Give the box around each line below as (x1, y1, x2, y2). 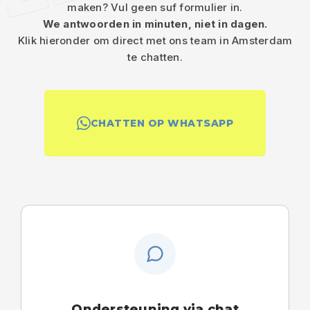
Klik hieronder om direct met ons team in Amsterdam (17, 34, 293, 47)
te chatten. (127, 51, 183, 64)
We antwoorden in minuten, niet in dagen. (42, 17, 268, 30)
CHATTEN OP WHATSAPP (90, 117, 234, 129)
